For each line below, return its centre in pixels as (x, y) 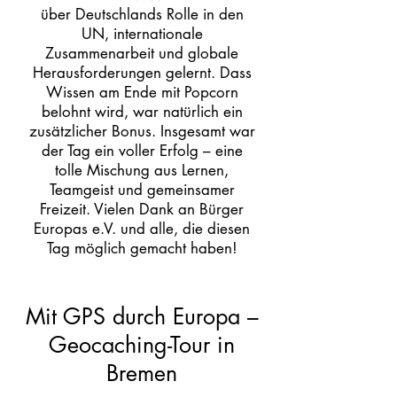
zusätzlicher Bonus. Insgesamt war (142, 131)
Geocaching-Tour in (142, 345)
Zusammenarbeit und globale (142, 53)
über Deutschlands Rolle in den (142, 14)
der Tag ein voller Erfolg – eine (142, 151)
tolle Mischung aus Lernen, (142, 170)
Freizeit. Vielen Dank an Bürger (142, 209)
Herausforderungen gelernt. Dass (142, 73)
